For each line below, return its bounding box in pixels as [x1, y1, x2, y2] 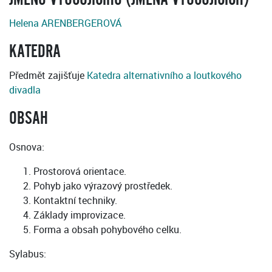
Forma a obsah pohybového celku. [33, 223, 182, 237]
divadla [9, 83, 41, 97]
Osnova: [9, 140, 44, 154]
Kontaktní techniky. [33, 194, 117, 208]
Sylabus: [9, 247, 46, 261]
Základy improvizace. [33, 208, 126, 222]
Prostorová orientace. [33, 165, 126, 178]
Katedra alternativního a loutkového [87, 69, 242, 83]
